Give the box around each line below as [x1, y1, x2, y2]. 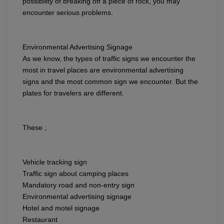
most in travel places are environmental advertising [22, 65, 183, 74]
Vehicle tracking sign [22, 157, 87, 166]
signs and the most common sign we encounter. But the [22, 77, 198, 85]
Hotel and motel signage [22, 203, 99, 212]
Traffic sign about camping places [22, 169, 128, 177]
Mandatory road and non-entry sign [22, 180, 134, 189]
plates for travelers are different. [22, 88, 124, 97]
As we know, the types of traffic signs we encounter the [22, 54, 195, 62]
